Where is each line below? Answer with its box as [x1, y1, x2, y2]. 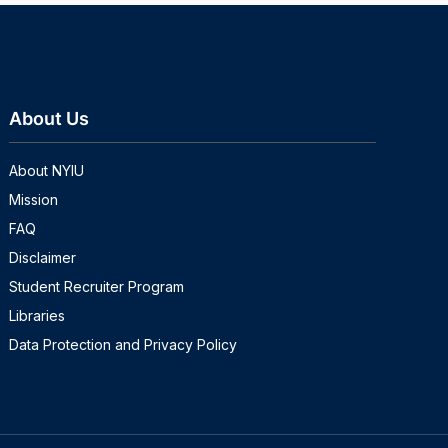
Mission [9, 190, 59, 208]
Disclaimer [9, 248, 77, 266]
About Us [9, 108, 90, 130]
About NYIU [9, 161, 85, 179]
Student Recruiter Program [9, 277, 185, 295]
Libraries [9, 306, 66, 324]
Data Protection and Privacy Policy [9, 335, 238, 353]
